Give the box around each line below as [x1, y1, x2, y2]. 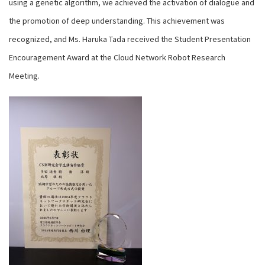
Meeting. [9, 70, 40, 82]
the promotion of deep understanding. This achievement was [9, 15, 225, 27]
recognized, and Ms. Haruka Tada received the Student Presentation [9, 33, 251, 45]
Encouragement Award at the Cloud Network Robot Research [9, 51, 225, 63]
